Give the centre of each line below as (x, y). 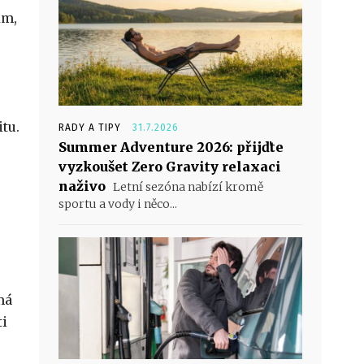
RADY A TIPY (90, 128)
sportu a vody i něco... (118, 204)
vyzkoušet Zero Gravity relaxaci (170, 167)
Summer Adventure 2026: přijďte (171, 147)
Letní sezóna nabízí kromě (187, 187)
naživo (82, 186)
